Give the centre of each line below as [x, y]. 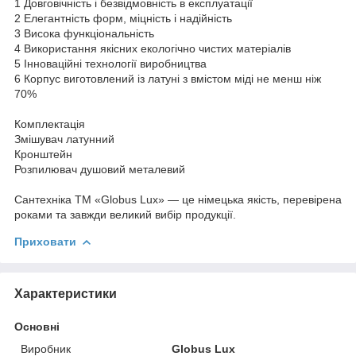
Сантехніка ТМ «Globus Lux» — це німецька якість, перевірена [178, 199]
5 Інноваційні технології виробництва [110, 63]
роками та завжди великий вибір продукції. [125, 214]
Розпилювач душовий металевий [100, 169]
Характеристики [66, 293]
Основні [37, 326]
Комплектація [50, 124]
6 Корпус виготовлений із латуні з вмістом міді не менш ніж [168, 78]
